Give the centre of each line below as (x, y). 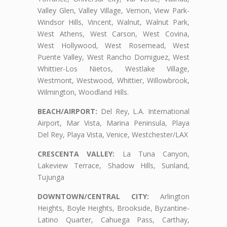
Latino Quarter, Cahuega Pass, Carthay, (113, 220)
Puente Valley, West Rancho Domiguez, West (113, 57)
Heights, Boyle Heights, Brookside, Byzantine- (113, 208)
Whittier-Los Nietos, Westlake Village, (113, 69)
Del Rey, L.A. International (143, 111)
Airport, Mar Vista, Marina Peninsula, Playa (113, 123)
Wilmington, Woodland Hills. (83, 92)
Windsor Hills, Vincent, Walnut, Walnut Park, (113, 22)
